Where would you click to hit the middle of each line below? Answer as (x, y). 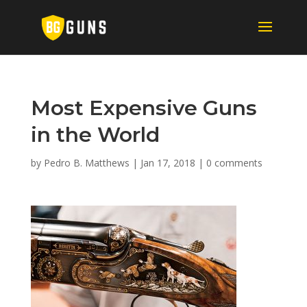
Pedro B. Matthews (86, 163)
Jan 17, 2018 (168, 163)
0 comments (234, 163)
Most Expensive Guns (144, 108)
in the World (95, 135)
